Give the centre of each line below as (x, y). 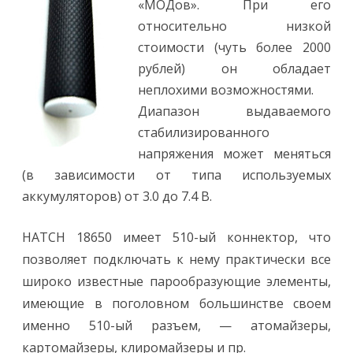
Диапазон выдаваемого (234, 111)
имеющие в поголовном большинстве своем (176, 303)
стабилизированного (204, 132)
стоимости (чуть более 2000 (234, 47)
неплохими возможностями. (226, 90)
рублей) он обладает (234, 69)
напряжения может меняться (234, 154)
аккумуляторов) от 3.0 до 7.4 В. (117, 196)
